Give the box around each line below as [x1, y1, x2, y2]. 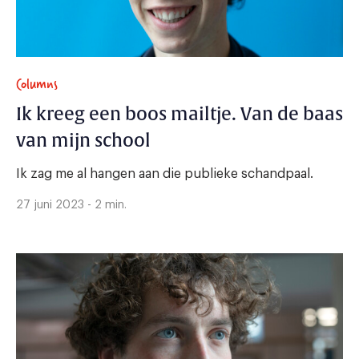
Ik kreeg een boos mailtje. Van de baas [16, 103, 343, 126]
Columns [16, 71, 58, 95]
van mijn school [16, 129, 151, 152]
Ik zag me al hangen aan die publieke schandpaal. [16, 167, 313, 180]
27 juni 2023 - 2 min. [16, 199, 127, 211]
